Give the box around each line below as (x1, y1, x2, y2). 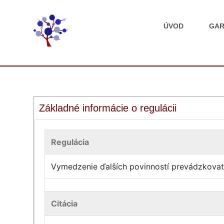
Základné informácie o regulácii (39, 102, 177, 113)
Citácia (51, 198, 78, 208)
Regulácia (51, 137, 89, 147)
